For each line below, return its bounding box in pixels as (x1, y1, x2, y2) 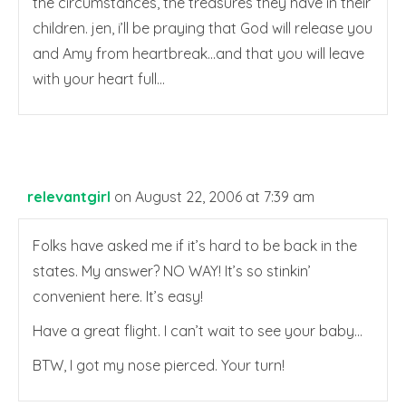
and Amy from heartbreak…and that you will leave (33, 44, 364, 63)
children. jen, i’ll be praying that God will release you (33, 19, 372, 37)
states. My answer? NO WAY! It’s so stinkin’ (33, 262, 311, 280)
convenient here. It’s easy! (33, 287, 203, 305)
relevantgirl (27, 188, 111, 206)
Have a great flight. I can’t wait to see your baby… (33, 322, 362, 340)
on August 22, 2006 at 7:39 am (114, 188, 314, 206)
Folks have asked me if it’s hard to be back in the (33, 237, 357, 255)
